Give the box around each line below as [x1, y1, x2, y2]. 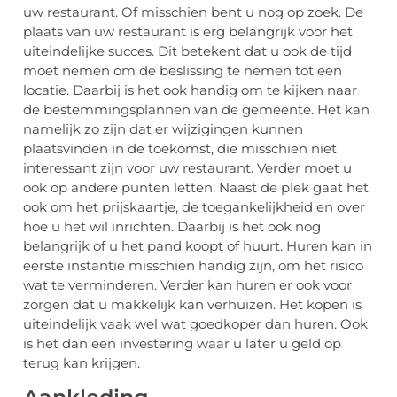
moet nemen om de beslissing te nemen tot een [23, 62, 342, 80]
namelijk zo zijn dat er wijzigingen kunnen [23, 121, 303, 138]
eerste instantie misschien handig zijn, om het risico [23, 257, 363, 275]
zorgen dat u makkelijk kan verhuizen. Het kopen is [23, 296, 362, 314]
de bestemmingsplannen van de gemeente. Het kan [23, 101, 370, 119]
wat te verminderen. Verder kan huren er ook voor [23, 276, 352, 294]
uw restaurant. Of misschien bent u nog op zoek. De [23, 4, 363, 21]
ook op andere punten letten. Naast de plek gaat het [23, 179, 369, 197]
